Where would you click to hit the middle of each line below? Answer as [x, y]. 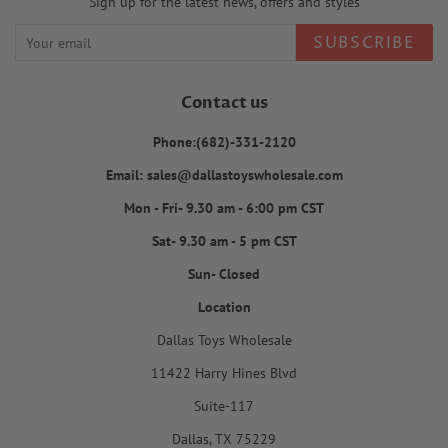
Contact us [224, 103]
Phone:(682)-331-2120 [224, 142]
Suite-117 [224, 406]
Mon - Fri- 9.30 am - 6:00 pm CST [224, 208]
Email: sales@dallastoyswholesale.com [224, 175]
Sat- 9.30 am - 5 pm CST [224, 241]
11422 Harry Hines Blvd [224, 373]
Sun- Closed [224, 274]
